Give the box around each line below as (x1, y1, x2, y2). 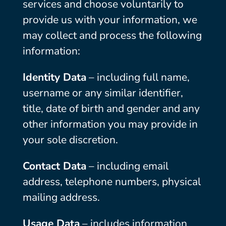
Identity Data (22, 70, 86, 84)
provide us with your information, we (22, 13, 197, 27)
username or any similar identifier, (22, 86, 183, 100)
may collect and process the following (22, 28, 202, 42)
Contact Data (22, 159, 86, 173)
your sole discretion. (22, 133, 118, 147)
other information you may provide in (22, 117, 198, 131)
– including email (86, 159, 168, 173)
